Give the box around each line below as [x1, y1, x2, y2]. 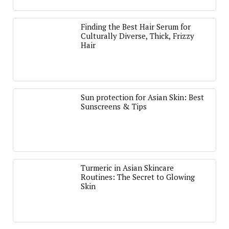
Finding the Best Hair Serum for [81, 21, 191, 32]
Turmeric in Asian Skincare [81, 163, 174, 173]
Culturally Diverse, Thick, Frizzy [81, 31, 194, 41]
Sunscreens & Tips [81, 101, 147, 111]
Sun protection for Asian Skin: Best [81, 92, 204, 102]
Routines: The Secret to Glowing [81, 172, 195, 182]
